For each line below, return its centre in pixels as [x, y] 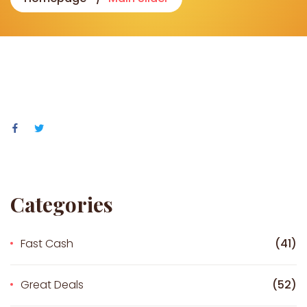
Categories [62, 204]
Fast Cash [47, 243]
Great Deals [52, 284]
